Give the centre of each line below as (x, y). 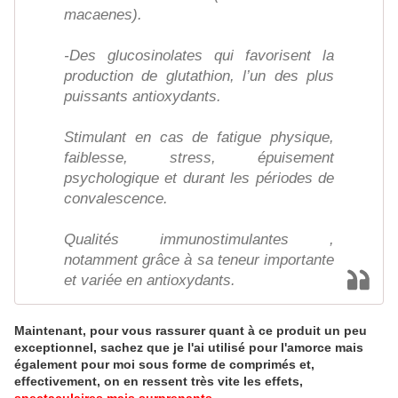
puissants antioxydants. (143, 96)
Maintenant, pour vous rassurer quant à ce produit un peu (191, 330)
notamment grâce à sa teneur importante (199, 260)
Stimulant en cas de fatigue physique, (199, 137)
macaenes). (103, 15)
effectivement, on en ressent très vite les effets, (159, 381)
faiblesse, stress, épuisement (199, 158)
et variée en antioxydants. (150, 280)
